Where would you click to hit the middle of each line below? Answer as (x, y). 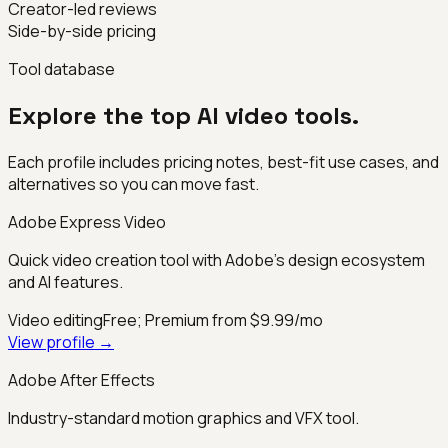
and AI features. (65, 282)
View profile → (61, 342)
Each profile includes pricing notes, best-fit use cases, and (223, 162)
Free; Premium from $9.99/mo (213, 320)
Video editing (55, 320)
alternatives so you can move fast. (133, 184)
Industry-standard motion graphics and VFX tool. (183, 418)
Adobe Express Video (87, 222)
